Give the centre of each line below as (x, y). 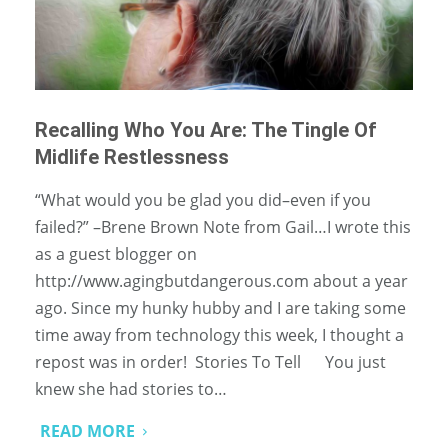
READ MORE (87, 431)
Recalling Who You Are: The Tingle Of (206, 130)
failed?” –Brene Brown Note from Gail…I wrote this (223, 227)
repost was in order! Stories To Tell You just (210, 362)
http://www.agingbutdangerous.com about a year (221, 281)
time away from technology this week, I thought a (219, 335)
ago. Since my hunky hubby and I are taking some (220, 308)
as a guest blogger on (116, 254)
